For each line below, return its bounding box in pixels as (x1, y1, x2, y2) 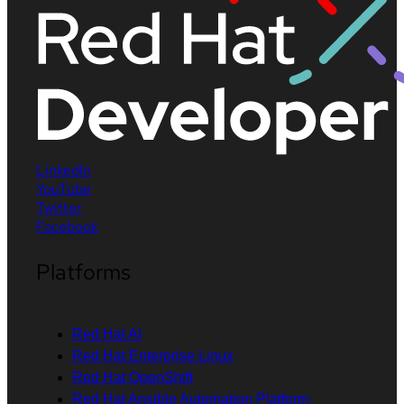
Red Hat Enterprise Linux (72, 347, 234, 363)
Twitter (36, 197, 82, 217)
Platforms (36, 257, 131, 286)
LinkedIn (36, 160, 91, 179)
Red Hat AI (72, 326, 142, 342)
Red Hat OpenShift (72, 369, 193, 385)
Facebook (36, 216, 98, 236)
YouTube (36, 179, 91, 198)
